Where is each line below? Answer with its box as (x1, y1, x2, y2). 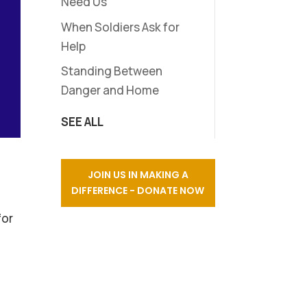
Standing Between (61, 63, 163, 79)
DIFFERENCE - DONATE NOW (71, 183, 205, 197)
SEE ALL (61, 114, 104, 130)
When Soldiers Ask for (61, 19, 180, 35)
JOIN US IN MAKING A (87, 167, 188, 182)
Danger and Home (61, 82, 160, 99)
